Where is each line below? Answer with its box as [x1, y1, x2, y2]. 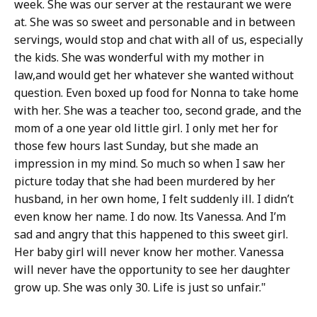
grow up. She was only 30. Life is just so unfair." [14, 279, 266, 296]
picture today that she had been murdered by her [14, 173, 275, 190]
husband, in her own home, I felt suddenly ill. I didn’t [14, 191, 294, 207]
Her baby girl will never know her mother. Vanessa [14, 244, 284, 260]
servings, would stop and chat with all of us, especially [14, 32, 303, 48]
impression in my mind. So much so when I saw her [14, 156, 285, 172]
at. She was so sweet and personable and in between [14, 14, 295, 30]
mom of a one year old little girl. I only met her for [14, 120, 278, 137]
